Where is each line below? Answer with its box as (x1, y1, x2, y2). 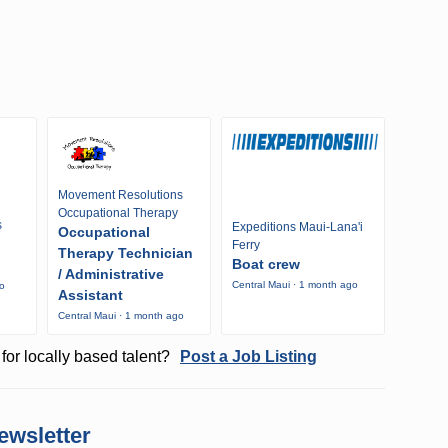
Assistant (58, 287, 123, 304)
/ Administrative (58, 266, 164, 283)
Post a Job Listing (179, 348, 317, 366)
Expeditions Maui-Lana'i (231, 219, 363, 234)
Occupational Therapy (58, 206, 178, 221)
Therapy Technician (58, 245, 193, 262)
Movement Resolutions (58, 188, 183, 203)
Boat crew (231, 255, 300, 272)
